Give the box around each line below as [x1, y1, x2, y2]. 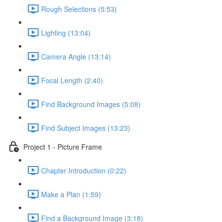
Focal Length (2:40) [41, 75, 103, 85]
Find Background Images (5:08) [41, 99, 141, 109]
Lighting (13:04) [41, 27, 91, 38]
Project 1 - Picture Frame [23, 141, 102, 152]
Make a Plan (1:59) [41, 189, 101, 199]
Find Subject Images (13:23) [41, 122, 130, 133]
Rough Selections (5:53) [41, 3, 117, 14]
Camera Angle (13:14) [41, 51, 111, 61]
